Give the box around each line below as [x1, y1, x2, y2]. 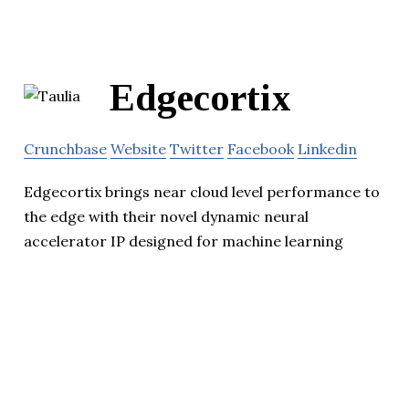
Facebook [227, 140, 294, 159]
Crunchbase [24, 140, 107, 159]
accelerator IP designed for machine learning [24, 232, 343, 251]
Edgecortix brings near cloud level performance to [24, 183, 380, 202]
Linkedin [298, 140, 357, 159]
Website [110, 140, 166, 159]
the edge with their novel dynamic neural [24, 207, 309, 226]
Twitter [170, 140, 224, 159]
